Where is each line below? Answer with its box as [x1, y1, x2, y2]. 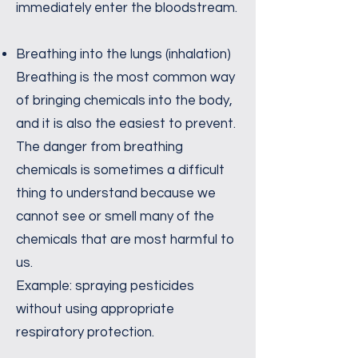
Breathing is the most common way [16, 70, 235, 85]
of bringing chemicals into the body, [16, 93, 233, 108]
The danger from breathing [16, 140, 183, 154]
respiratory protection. [16, 325, 154, 340]
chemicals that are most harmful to [16, 233, 234, 247]
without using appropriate [16, 302, 174, 316]
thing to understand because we [16, 186, 216, 201]
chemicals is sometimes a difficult [16, 163, 225, 177]
